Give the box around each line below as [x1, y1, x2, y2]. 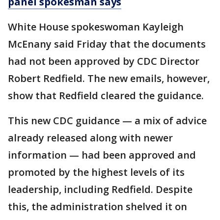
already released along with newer [8, 131, 173, 144]
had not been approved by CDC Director [8, 55, 199, 68]
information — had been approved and [8, 148, 196, 162]
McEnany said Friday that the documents [8, 37, 206, 51]
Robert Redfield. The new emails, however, [8, 72, 210, 85]
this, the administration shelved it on [8, 200, 187, 213]
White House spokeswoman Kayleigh [8, 20, 184, 33]
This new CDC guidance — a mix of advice [8, 114, 207, 127]
